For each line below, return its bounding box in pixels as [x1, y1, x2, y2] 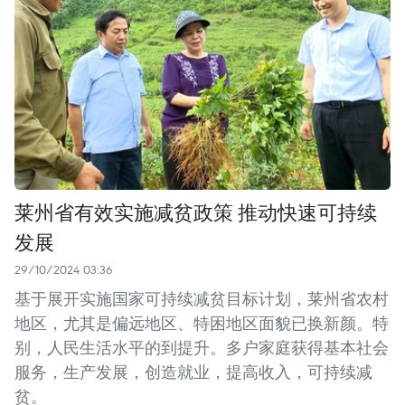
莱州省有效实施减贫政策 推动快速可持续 [14, 197, 377, 225]
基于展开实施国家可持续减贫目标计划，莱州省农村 [14, 287, 389, 309]
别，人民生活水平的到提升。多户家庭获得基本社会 [14, 336, 389, 358]
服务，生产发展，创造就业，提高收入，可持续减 [14, 361, 372, 382]
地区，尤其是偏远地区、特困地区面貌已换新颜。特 [14, 312, 389, 334]
